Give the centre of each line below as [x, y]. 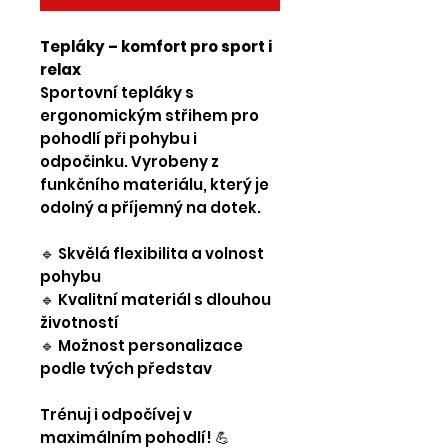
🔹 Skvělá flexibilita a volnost [152, 254]
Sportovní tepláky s [117, 93]
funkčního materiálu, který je [154, 185]
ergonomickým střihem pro [149, 116]
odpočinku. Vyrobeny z [129, 162]
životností [79, 323]
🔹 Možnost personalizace [141, 346]
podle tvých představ [126, 369]
